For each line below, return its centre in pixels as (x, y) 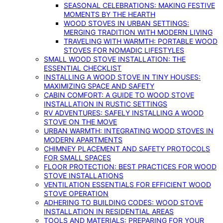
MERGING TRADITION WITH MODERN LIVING (138, 32)
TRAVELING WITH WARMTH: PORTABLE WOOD (141, 41)
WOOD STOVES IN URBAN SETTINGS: (126, 23)
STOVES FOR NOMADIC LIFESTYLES (124, 50)
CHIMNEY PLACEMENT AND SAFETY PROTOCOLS (127, 149)
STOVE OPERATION (76, 193)
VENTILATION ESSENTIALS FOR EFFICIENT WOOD (127, 184)
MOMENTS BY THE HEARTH (110, 14)
